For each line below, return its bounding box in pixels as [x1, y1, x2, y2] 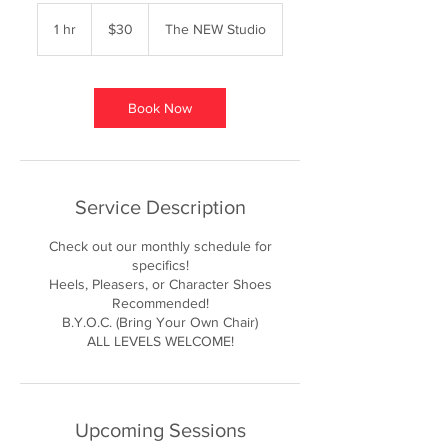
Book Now [128, 100, 192, 116]
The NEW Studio [165, 21, 266, 37]
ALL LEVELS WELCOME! [86, 333, 234, 349]
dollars [92, 26, 122, 37]
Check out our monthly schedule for [48, 238, 272, 254]
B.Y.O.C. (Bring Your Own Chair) [62, 314, 258, 330]
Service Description [74, 196, 246, 218]
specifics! [131, 257, 189, 273]
